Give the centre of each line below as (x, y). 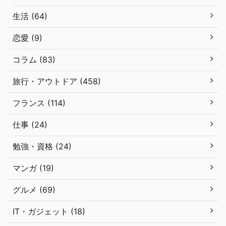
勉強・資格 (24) (42, 146)
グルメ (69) (34, 189)
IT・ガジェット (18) (49, 211)
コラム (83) (34, 59)
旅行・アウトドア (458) (57, 81)
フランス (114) (39, 103)
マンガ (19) (33, 168)
